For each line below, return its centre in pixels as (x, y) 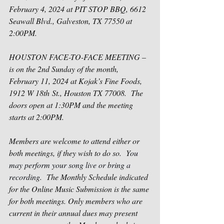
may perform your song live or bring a (71, 165)
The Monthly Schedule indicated (98, 177)
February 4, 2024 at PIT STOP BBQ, (69, 9)
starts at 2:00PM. (37, 117)
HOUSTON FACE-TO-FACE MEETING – (78, 57)
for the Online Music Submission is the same (80, 189)
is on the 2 (25, 69)
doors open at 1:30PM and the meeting (72, 105)
